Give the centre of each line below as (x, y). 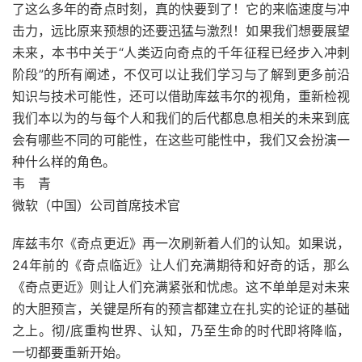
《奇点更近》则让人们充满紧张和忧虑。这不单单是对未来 (181, 287)
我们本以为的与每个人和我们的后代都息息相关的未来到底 (181, 118)
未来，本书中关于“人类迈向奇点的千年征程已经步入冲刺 (181, 53)
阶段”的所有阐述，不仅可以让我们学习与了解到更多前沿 (181, 74)
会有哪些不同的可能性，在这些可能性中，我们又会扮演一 (181, 140)
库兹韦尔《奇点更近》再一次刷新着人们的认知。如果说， (181, 243)
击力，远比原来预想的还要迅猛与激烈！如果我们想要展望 (181, 31)
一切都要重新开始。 (70, 352)
